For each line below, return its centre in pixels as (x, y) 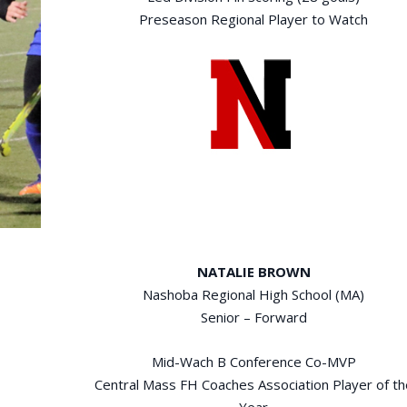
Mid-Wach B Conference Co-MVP (253, 361)
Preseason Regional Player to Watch (254, 19)
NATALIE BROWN (253, 271)
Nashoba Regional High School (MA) (254, 294)
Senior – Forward (253, 317)
